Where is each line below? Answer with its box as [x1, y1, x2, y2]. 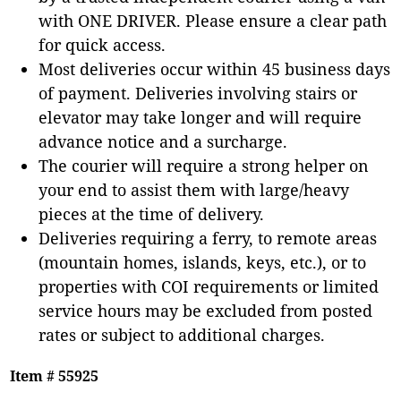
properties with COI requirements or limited [38, 275, 380, 297]
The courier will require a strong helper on [38, 154, 370, 176]
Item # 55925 [10, 365, 99, 386]
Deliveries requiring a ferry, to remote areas [38, 226, 378, 249]
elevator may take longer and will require [38, 106, 363, 128]
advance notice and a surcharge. [38, 130, 288, 152]
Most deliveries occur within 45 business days [38, 57, 391, 80]
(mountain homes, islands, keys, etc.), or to [38, 251, 367, 273]
